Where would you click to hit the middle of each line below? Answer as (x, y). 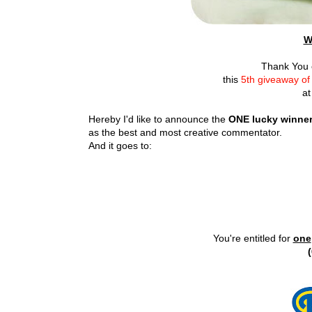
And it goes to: (120, 145)
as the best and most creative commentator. (187, 132)
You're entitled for (253, 238)
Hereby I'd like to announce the (157, 119)
